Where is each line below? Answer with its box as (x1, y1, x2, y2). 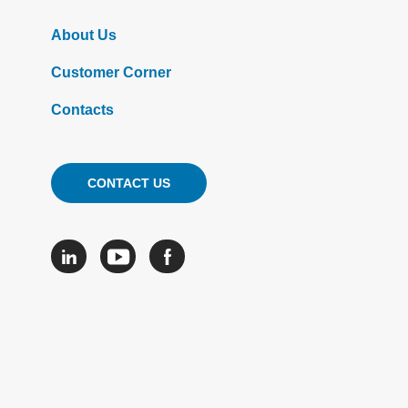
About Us (51, 27, 117, 43)
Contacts (51, 102, 114, 117)
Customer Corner (51, 65, 171, 80)
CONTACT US (87, 176, 170, 190)
